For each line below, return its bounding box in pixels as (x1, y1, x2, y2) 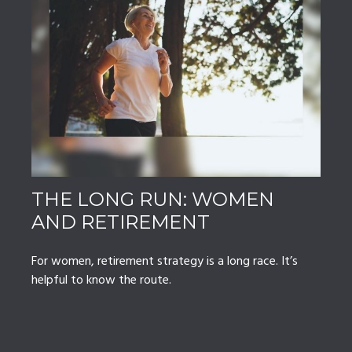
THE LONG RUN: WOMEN (31, 188, 274, 211)
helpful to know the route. (31, 270, 171, 291)
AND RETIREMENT (31, 211, 210, 234)
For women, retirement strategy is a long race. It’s (31, 251, 298, 273)
